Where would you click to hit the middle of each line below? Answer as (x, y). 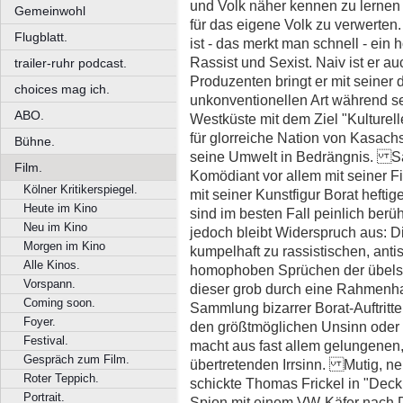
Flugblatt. (41, 37)
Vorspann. (49, 284)
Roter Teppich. (61, 378)
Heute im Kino (60, 208)
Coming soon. (59, 303)
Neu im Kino (55, 227)
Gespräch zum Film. (76, 359)
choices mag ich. (62, 89)
